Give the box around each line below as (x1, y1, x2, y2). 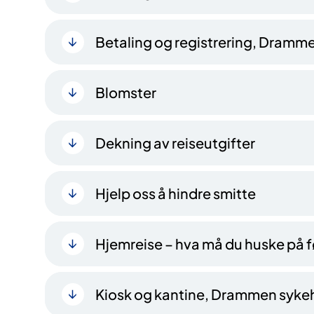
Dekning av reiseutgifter (95, 133, 255, 151)
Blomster (95, 83, 156, 101)
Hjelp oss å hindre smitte (95, 184, 256, 202)
